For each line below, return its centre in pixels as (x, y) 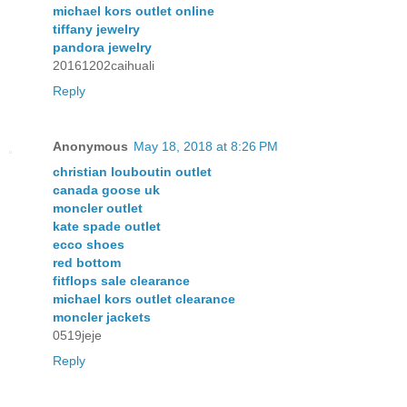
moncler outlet (98, 208)
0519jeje (77, 336)
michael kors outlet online (134, 10)
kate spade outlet (107, 227)
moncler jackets (102, 318)
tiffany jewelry (96, 29)
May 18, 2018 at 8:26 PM (206, 147)
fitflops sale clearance (121, 281)
